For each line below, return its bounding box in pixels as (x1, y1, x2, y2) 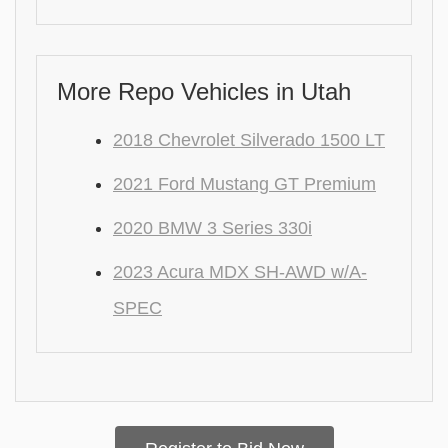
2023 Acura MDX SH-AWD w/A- (113, 262, 367, 283)
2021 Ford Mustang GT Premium (113, 174, 376, 195)
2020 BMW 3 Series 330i (113, 218, 312, 239)
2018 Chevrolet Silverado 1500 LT (113, 130, 385, 151)
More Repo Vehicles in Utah (57, 78, 351, 106)
